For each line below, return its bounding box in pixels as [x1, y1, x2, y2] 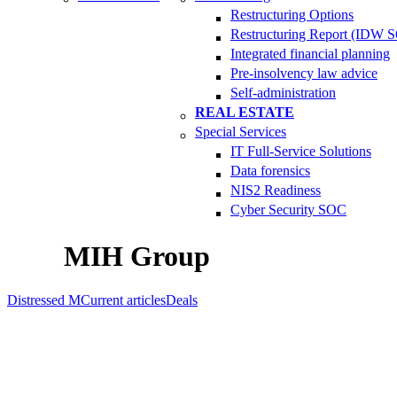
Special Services [195, 124, 286, 139]
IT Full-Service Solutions [230, 144, 371, 159]
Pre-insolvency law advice [230, 66, 378, 81]
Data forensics [230, 163, 310, 178]
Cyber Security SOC [230, 202, 346, 217]
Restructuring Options [230, 7, 354, 22]
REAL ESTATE [195, 105, 294, 120]
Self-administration [230, 85, 336, 100]
